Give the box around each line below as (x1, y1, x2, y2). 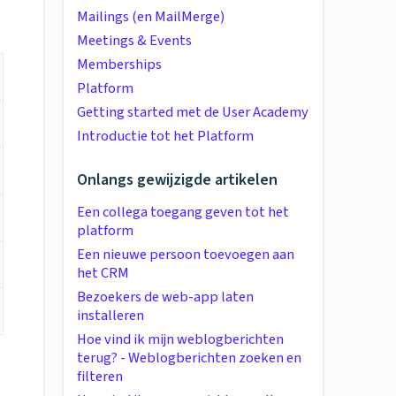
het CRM (77, 263, 129, 284)
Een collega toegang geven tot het (77, 202, 289, 223)
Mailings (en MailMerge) (77, 5, 225, 27)
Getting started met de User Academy (77, 101, 308, 123)
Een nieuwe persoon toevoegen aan (77, 244, 294, 265)
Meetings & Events (77, 29, 192, 51)
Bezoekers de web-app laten (77, 286, 254, 308)
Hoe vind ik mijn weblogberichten (77, 329, 284, 350)
